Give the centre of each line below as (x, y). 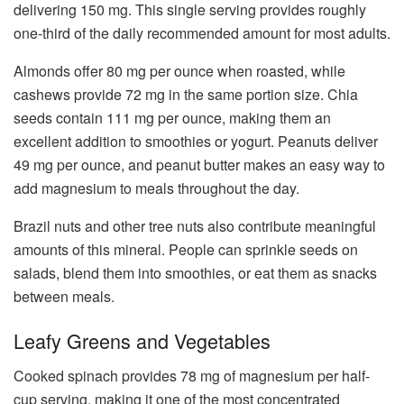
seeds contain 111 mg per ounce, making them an (172, 117)
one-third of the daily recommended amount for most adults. (202, 32)
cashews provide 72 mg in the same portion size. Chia (186, 94)
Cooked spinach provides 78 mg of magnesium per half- (192, 375)
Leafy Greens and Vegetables (142, 341)
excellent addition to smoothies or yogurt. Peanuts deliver (196, 141)
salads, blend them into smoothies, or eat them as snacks (195, 272)
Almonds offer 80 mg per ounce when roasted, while (179, 70)
